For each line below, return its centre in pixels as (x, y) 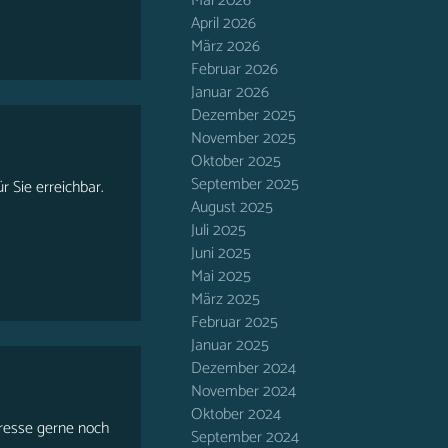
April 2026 (223, 23)
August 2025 (232, 207)
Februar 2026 (234, 69)
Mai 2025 (221, 276)
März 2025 (225, 299)
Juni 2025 (221, 253)
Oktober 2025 (236, 161)
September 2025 (245, 184)
